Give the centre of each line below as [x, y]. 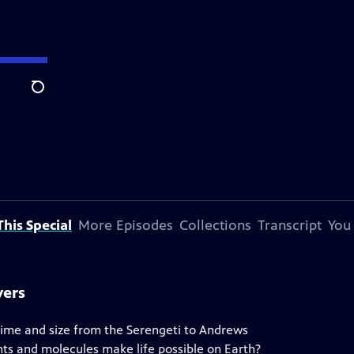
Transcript [290, 225]
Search [50, 96]
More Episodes [126, 225]
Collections [215, 225]
